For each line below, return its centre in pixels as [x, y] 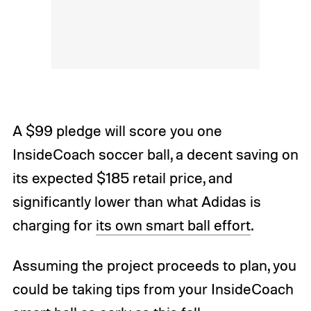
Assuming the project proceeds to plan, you [154, 265]
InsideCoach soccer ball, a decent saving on [155, 154]
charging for [54, 225]
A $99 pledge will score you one [117, 130]
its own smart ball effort [173, 225]
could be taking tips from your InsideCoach [153, 288]
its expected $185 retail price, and [122, 177]
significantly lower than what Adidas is [136, 201]
